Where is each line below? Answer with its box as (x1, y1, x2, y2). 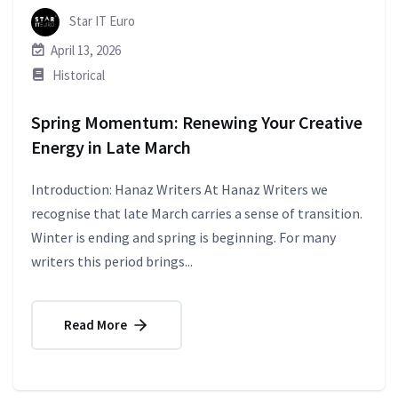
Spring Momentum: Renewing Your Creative (31, 110, 362, 133)
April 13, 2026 (51, 41, 121, 59)
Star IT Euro (67, 12, 135, 29)
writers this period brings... (31, 251, 193, 270)
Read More (64, 315, 130, 333)
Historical (52, 66, 105, 84)
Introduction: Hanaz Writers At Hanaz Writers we (31, 179, 328, 198)
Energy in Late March (31, 135, 191, 158)
